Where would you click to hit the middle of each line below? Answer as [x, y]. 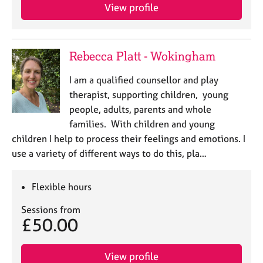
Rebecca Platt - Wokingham [142, 56]
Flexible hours [62, 187]
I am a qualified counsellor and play [144, 80]
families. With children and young [142, 124]
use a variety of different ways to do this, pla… [109, 153]
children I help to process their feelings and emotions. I [129, 139]
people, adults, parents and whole [140, 109]
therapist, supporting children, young [149, 95]
